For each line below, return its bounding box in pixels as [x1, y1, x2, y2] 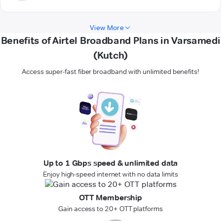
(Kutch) [93, 49, 128, 62]
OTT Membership [79, 193, 142, 203]
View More [90, 23, 124, 33]
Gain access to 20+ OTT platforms [58, 204, 163, 214]
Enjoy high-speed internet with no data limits [43, 170, 178, 179]
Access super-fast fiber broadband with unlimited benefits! [22, 67, 199, 76]
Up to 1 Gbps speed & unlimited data [43, 158, 178, 168]
